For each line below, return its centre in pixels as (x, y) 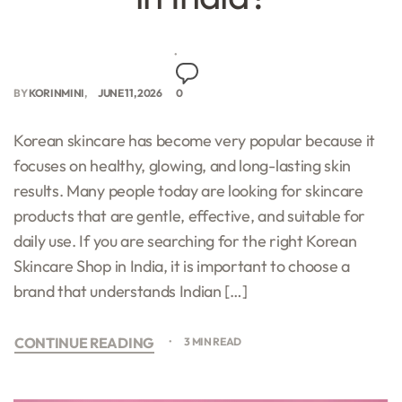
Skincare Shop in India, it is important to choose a (182, 266)
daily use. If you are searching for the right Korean (185, 240)
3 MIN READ (213, 341)
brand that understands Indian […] (131, 291)
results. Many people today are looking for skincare (188, 190)
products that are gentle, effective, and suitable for (190, 215)
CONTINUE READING (84, 342)
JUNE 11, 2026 (130, 92)
